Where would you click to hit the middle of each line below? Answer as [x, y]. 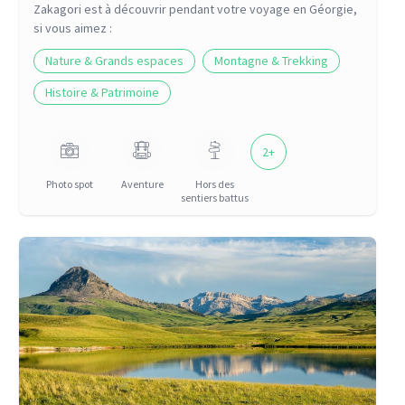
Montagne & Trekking [272, 61]
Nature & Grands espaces [115, 61]
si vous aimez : [73, 28]
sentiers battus [214, 198]
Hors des [214, 184]
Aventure [142, 184]
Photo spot [70, 184]
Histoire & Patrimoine [103, 92]
